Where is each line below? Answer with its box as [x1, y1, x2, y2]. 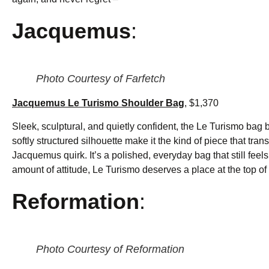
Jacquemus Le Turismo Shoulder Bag [12, 98, 184, 109]
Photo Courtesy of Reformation [36, 243, 184, 256]
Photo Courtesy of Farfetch [36, 73, 165, 85]
